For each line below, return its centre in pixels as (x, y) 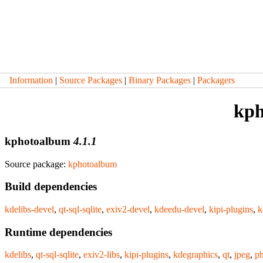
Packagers (216, 80)
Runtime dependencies (58, 232)
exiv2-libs (102, 255)
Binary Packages (160, 80)
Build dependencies (51, 187)
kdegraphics (195, 255)
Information (31, 80)
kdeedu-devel (179, 210)
